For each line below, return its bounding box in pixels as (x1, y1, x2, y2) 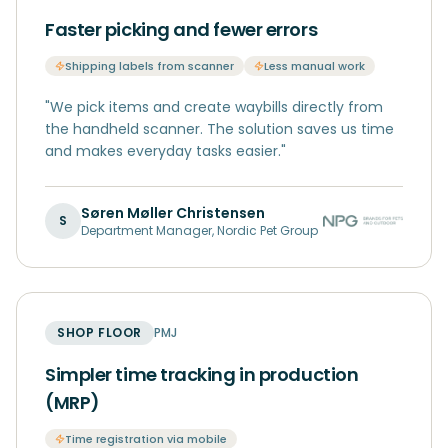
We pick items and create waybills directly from (50, 97, 383, 117)
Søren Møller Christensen (81, 203, 265, 223)
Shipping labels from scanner (65, 58, 234, 74)
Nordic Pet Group (217, 222, 318, 239)
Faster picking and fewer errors (45, 17, 318, 42)
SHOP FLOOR (57, 324, 142, 341)
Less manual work (264, 58, 365, 74)
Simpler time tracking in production (45, 362, 359, 387)
